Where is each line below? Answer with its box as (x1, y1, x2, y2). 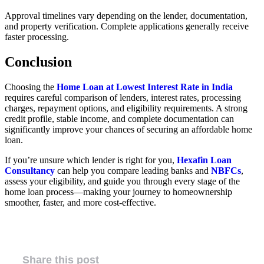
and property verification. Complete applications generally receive (5, 21, 249, 31)
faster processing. (5, 32, 69, 42)
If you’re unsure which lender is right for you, (5, 154, 177, 165)
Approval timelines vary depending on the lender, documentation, (5, 11, 247, 21)
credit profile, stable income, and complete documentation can (5, 113, 234, 124)
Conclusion (5, 54, 72, 70)
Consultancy (5, 165, 55, 176)
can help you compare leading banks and (55, 165, 211, 176)
